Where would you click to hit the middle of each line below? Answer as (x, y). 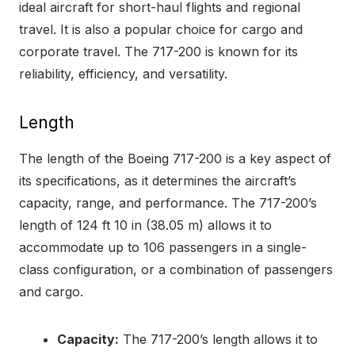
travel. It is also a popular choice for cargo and (161, 30)
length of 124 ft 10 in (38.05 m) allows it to (145, 225)
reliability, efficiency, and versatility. (123, 74)
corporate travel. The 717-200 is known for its (158, 52)
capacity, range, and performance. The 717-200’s (168, 203)
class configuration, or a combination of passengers (176, 270)
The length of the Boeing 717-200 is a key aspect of (175, 159)
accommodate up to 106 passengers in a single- (163, 248)
